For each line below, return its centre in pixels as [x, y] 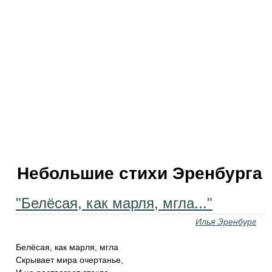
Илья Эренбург [226, 222]
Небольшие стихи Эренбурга [140, 173]
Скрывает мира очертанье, [70, 260]
